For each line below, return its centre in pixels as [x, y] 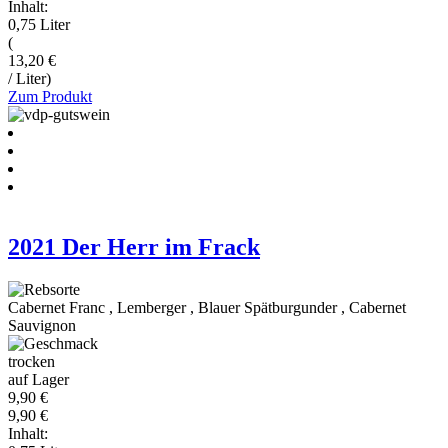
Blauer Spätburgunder [267, 307]
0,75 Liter [39, 24]
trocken [31, 361]
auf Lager [38, 379]
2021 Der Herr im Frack [134, 246]
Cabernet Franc [56, 307]
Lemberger [151, 307]
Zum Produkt [50, 96]
